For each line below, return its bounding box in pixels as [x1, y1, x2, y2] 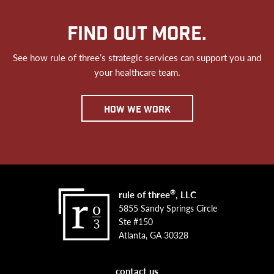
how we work [103, 104, 171, 116]
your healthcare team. [94, 65, 180, 78]
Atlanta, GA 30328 [118, 228, 188, 241]
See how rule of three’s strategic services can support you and [13, 51, 261, 64]
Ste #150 [118, 215, 153, 228]
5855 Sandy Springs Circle [118, 201, 217, 214]
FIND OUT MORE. [67, 22, 207, 46]
